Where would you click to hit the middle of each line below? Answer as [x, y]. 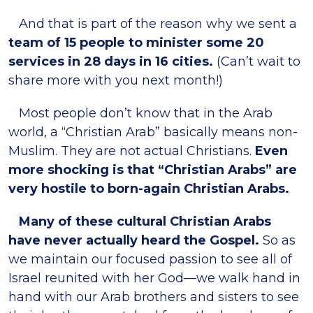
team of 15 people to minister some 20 [136, 43]
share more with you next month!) [116, 80]
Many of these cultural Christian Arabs [140, 221]
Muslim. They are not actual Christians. [132, 151]
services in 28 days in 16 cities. [111, 61]
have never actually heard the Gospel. [134, 240]
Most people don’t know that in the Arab [140, 113]
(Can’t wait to [257, 61]
